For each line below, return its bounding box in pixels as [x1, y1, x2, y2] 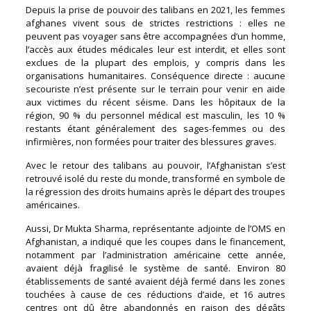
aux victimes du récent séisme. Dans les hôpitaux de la [25, 95, 286, 108]
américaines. [25, 198, 80, 211]
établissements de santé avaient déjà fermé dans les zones [25, 274, 286, 287]
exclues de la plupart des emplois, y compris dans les [25, 56, 286, 69]
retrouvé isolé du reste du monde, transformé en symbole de [25, 171, 286, 185]
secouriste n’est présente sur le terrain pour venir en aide [25, 82, 286, 95]
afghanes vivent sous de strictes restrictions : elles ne [25, 16, 286, 29]
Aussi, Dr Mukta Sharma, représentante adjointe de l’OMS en [25, 221, 286, 235]
